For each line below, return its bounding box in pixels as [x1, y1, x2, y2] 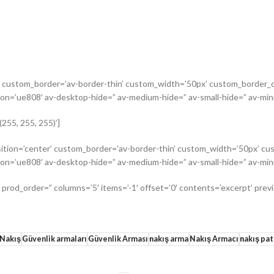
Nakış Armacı [190, 234, 239, 244]
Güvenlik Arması [88, 234, 148, 244]
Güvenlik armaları [22, 234, 87, 244]
